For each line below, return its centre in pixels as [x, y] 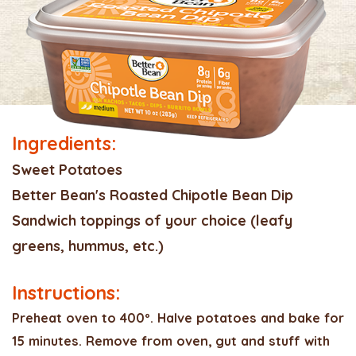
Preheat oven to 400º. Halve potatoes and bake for [178, 317]
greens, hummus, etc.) [88, 246]
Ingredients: [64, 143]
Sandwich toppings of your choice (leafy [152, 220]
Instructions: [66, 292]
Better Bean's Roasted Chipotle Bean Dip [153, 195]
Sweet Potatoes [67, 169]
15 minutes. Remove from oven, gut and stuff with [171, 341]
